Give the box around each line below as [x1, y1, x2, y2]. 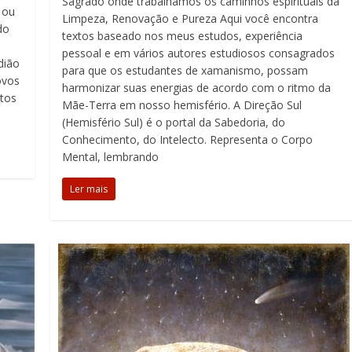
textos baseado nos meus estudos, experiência [62, 28, 303, 43]
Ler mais [70, 182, 108, 196]
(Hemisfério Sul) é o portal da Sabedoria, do [62, 115, 286, 130]
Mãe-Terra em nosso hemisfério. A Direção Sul [62, 97, 302, 112]
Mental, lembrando [62, 149, 159, 164]
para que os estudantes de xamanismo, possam [62, 63, 309, 78]
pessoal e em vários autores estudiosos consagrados [62, 46, 335, 60]
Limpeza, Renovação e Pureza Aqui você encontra [62, 11, 319, 26]
